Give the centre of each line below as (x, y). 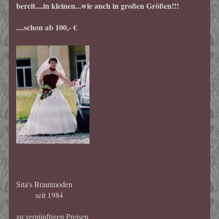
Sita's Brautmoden (44, 184)
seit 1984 (39, 195)
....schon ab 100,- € (46, 27)
